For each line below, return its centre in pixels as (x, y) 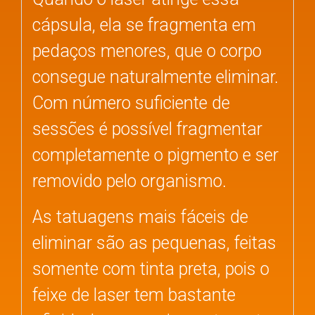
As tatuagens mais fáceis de (140, 217)
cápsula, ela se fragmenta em (144, 25)
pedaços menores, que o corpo (147, 51)
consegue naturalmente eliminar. (155, 77)
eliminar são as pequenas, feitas (154, 243)
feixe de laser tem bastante (134, 295)
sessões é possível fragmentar (147, 129)
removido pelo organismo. (129, 181)
